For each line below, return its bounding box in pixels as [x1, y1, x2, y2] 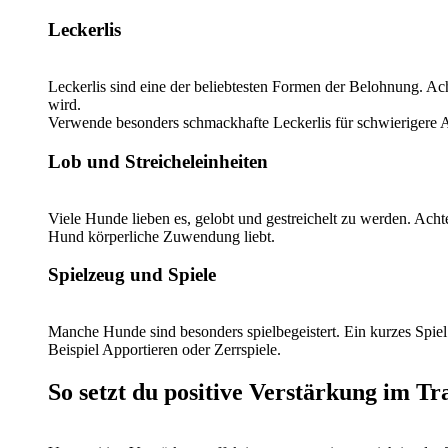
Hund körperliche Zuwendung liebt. [48, 227, 275, 245]
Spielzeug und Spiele [48, 264, 216, 286]
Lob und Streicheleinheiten [48, 150, 268, 172]
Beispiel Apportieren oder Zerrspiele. [48, 341, 281, 359]
